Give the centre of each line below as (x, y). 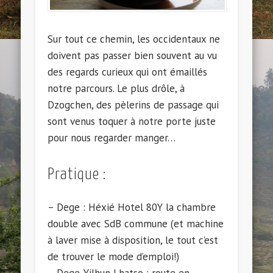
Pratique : (77, 175)
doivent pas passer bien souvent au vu (133, 56)
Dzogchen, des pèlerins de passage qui (133, 105)
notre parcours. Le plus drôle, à (116, 89)
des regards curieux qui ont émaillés (128, 72)
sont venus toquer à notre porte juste (132, 122)
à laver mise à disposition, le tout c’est (133, 240)
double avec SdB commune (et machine (136, 224)
